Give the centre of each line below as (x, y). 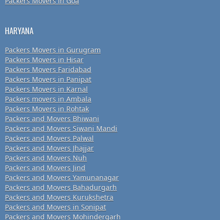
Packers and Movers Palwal (49, 138)
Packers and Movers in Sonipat (55, 207)
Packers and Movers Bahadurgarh (61, 188)
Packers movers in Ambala (48, 99)
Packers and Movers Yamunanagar (62, 178)
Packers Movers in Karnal (46, 89)
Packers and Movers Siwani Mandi (61, 129)
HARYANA (19, 31)
